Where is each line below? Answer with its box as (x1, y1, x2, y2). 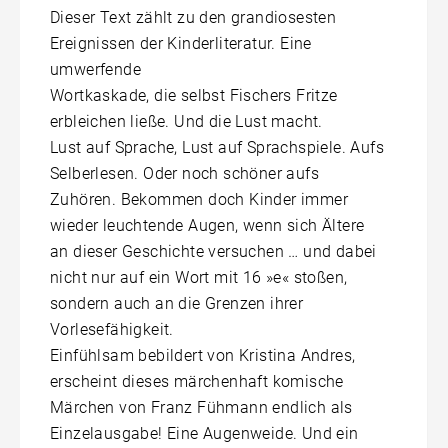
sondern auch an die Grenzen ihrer (50, 294, 304, 314)
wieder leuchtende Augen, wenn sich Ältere (50, 216, 365, 236)
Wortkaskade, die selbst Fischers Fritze (50, 86, 338, 106)
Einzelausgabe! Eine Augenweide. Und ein (50, 424, 359, 444)
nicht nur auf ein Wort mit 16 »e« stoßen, (50, 268, 348, 288)
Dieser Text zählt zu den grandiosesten (50, 8, 337, 28)
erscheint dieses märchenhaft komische (50, 372, 344, 392)
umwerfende (50, 60, 142, 80)
